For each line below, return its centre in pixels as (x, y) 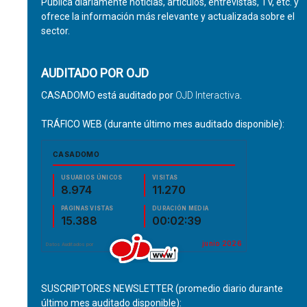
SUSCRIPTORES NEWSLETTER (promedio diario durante (162, 288)
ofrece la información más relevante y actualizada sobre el (168, 16)
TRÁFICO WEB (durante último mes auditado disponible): (162, 124)
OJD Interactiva (207, 95)
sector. (55, 31)
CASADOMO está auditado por (108, 95)
